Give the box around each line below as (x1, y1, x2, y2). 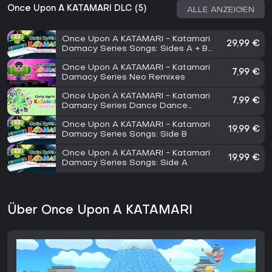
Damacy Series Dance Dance (62, 102, 188, 110)
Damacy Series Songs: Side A (62, 159, 188, 168)
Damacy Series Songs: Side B (62, 131, 187, 139)
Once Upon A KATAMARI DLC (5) (7, 5, 146, 13)
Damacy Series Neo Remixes (62, 73, 185, 82)
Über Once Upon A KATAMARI (7, 205, 192, 217)
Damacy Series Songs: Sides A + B (62, 45, 208, 53)
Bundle (62, 55, 90, 63)
